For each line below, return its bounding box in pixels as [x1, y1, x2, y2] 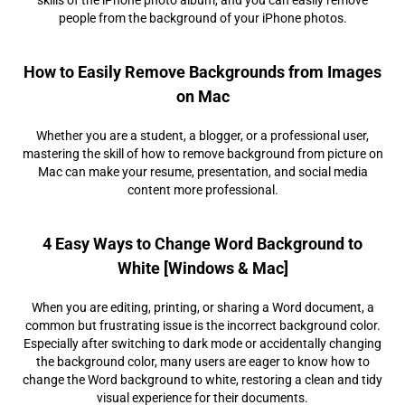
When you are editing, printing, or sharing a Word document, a [31, 299, 374, 315]
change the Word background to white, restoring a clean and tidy [23, 372, 382, 387]
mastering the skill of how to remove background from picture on [22, 146, 383, 161]
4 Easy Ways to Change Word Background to [42, 233, 363, 253]
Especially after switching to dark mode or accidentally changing [24, 335, 381, 351]
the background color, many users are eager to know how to [35, 353, 370, 369]
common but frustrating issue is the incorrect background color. [24, 317, 381, 333]
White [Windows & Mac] [117, 258, 288, 278]
